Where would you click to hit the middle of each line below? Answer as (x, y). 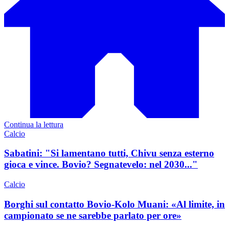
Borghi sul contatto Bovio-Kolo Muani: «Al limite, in (114, 204)
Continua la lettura (34, 124)
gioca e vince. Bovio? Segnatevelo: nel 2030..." (101, 165)
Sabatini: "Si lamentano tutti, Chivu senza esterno (109, 153)
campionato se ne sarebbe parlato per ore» (93, 215)
